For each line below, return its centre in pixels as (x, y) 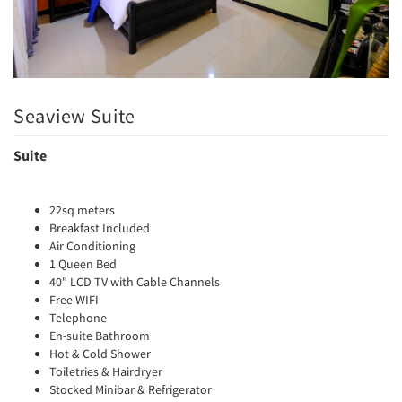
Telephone (78, 318)
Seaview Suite (75, 116)
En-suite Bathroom (100, 336)
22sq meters (82, 210)
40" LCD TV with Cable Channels (135, 282)
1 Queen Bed (83, 264)
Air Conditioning (92, 246)
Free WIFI (74, 300)
